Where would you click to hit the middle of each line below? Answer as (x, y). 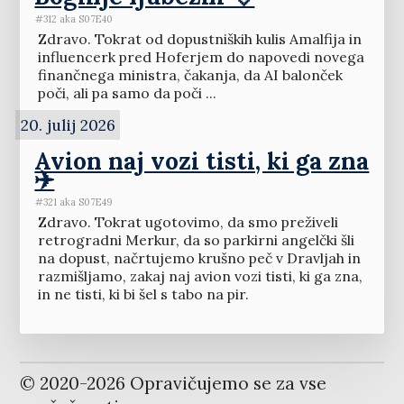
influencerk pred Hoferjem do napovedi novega (201, 57)
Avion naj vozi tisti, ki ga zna (202, 160)
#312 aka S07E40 (74, 18)
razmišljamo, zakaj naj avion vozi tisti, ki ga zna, (200, 276)
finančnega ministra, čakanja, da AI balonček (190, 75)
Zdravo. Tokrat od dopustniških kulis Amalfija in (199, 39)
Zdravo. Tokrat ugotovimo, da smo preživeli (188, 222)
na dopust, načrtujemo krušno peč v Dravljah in (199, 258)
